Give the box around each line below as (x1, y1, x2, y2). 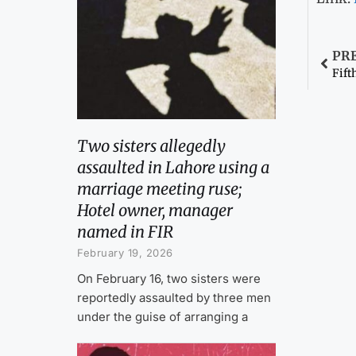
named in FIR (77, 221, 173, 242)
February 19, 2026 (77, 246, 173, 259)
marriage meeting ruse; (77, 178, 242, 199)
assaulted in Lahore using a (77, 157, 269, 177)
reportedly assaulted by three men (77, 289, 271, 305)
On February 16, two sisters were (77, 270, 261, 286)
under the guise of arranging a (77, 308, 248, 324)
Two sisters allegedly (77, 135, 226, 156)
